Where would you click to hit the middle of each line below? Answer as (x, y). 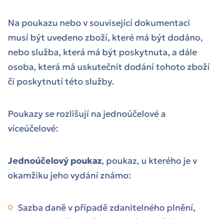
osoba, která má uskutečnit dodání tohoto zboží (109, 67)
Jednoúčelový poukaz (55, 161)
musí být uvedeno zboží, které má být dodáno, (105, 38)
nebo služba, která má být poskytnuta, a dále (102, 52)
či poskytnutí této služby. (61, 82)
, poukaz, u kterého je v (149, 161)
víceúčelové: (33, 129)
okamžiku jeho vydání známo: (69, 175)
